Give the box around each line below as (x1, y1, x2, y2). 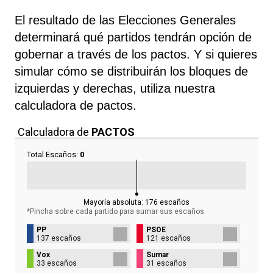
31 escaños (146, 258, 186, 268)
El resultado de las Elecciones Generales (15, 13, 236, 27)
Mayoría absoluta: (83, 197, 145, 207)
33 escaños (37, 258, 77, 268)
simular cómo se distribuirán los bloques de (15, 64, 248, 78)
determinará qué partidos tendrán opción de (15, 30, 252, 44)
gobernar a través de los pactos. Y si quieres (15, 47, 257, 61)
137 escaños (37, 233, 81, 243)
